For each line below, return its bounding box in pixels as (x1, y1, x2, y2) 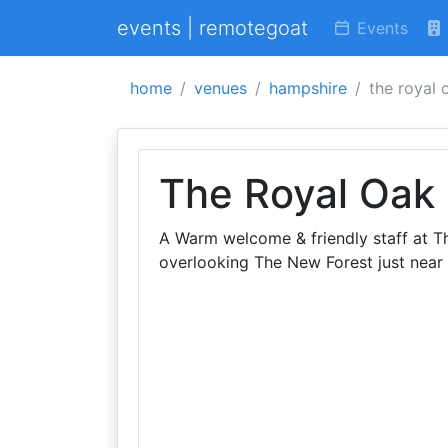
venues (194, 78, 247, 98)
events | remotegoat (117, 16, 308, 40)
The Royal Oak (159, 169, 435, 218)
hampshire (269, 78, 347, 98)
